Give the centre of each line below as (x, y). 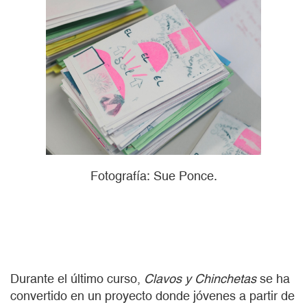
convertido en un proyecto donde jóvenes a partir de (152, 296)
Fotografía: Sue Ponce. (153, 176)
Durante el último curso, (77, 279)
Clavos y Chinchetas (202, 279)
